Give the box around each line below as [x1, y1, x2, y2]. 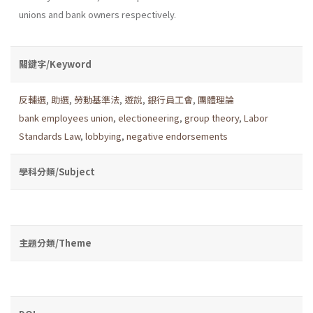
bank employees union [19, 110, 113, 124]
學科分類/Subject [19, 164, 95, 178]
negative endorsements [126, 129, 228, 143]
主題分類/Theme [19, 235, 92, 249]
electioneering [118, 110, 180, 124]
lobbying [85, 129, 122, 143]
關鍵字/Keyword [19, 57, 92, 71]
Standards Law [19, 129, 80, 143]
